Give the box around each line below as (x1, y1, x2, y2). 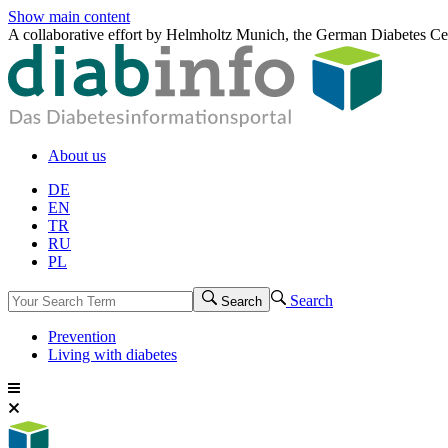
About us (48, 146, 106, 164)
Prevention (48, 327, 116, 345)
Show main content (8, 8, 130, 25)
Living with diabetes (48, 345, 177, 363)
